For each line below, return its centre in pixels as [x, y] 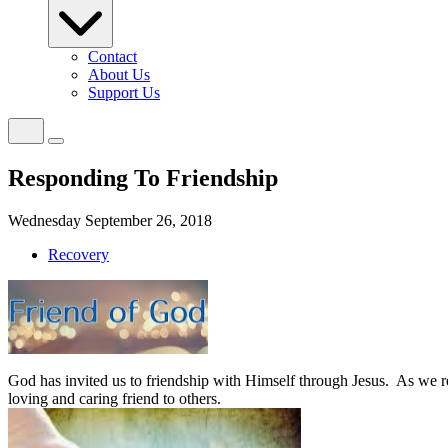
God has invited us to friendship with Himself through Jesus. [198, 380]
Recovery [78, 254]
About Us [119, 74]
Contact [112, 56]
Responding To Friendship [143, 177]
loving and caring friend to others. [114, 398]
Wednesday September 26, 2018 [110, 220]
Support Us [124, 92]
